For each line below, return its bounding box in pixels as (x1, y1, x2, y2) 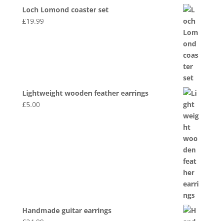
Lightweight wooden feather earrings (22, 88, 148, 98)
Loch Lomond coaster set (22, 4, 109, 14)
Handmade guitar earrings (22, 205, 111, 215)
